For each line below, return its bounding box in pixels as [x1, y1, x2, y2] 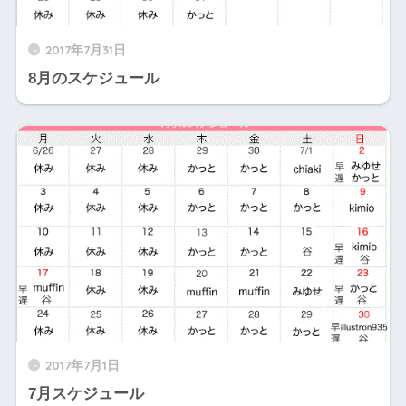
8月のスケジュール [27, 70, 159, 88]
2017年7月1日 [44, 356, 120, 372]
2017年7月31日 [44, 42, 126, 58]
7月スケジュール [27, 384, 144, 402]
